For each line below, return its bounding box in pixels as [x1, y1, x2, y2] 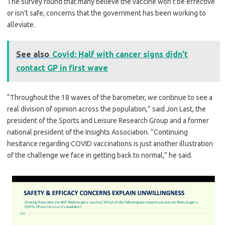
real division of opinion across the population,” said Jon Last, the [7, 104, 206, 113]
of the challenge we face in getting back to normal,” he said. [7, 151, 192, 159]
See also [16, 49, 49, 59]
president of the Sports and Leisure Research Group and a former [7, 116, 209, 125]
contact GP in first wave [16, 63, 108, 72]
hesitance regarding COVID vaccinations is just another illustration [7, 139, 213, 148]
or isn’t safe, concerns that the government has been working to [7, 9, 206, 17]
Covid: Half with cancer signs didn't [52, 49, 188, 59]
